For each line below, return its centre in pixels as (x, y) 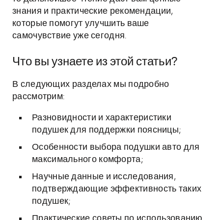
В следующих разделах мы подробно (91, 84)
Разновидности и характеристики (102, 118)
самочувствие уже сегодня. (69, 36)
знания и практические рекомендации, (93, 11)
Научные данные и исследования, (104, 177)
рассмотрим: (39, 97)
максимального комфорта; (87, 160)
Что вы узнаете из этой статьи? (95, 62)
